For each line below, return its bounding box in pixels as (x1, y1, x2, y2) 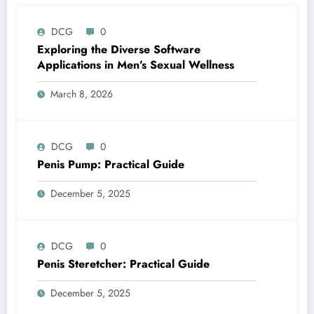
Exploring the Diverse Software (37, 41, 200, 57)
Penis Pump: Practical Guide (37, 156, 184, 172)
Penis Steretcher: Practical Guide (37, 255, 210, 272)
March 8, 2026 (50, 86, 113, 101)
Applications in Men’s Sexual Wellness (37, 56, 234, 73)
